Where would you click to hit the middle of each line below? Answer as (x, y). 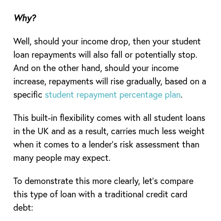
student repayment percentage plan (112, 94)
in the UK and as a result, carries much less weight (109, 130)
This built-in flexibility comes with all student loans (109, 117)
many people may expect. (62, 157)
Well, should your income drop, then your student (107, 41)
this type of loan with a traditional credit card (100, 194)
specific (29, 94)
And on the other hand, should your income (96, 67)
